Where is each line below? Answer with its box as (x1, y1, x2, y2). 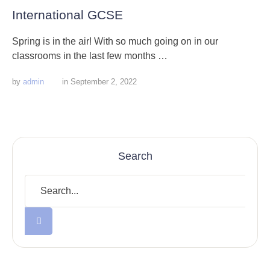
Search (118, 150, 152, 162)
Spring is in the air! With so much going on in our (12, 36, 218, 46)
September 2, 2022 (71, 77, 137, 86)
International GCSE (12, 8, 123, 22)
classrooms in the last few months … (12, 51, 168, 61)
